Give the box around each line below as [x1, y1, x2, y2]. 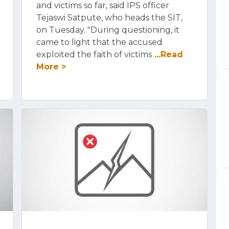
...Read [152, 50, 183, 59]
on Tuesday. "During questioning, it [36, 25, 179, 35]
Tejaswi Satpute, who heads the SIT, [36, 13, 182, 22]
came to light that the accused [36, 37, 163, 47]
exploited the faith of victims [36, 50, 152, 59]
